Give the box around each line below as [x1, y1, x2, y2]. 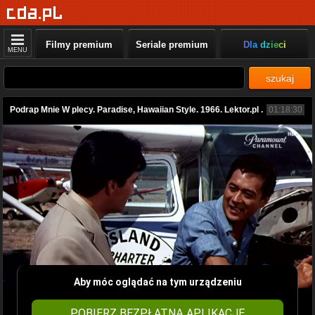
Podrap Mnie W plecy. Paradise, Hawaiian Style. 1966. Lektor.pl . [10, 105, 263, 115]
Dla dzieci [243, 39, 286, 50]
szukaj [266, 72, 294, 84]
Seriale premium [135, 39, 208, 50]
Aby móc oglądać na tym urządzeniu [73, 276, 242, 288]
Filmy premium [46, 39, 113, 50]
